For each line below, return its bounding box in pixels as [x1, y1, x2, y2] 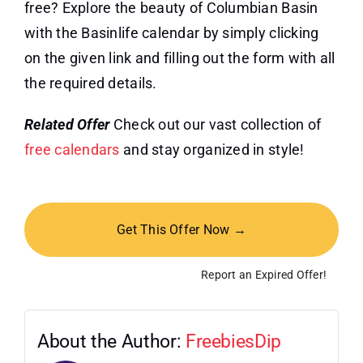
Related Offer [23, 116, 110, 134]
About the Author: [36, 331, 186, 353]
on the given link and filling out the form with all [23, 49, 335, 67]
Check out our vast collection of [109, 116, 322, 134]
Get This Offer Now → [117, 222, 246, 238]
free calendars [23, 141, 120, 159]
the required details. [23, 75, 157, 92]
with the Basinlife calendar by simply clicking [23, 24, 319, 42]
